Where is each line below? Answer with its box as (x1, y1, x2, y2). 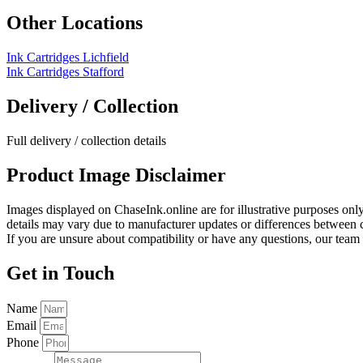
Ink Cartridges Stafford (6, 65, 124, 79)
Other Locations (6, 12, 143, 34)
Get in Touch (6, 262, 114, 284)
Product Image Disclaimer (6, 164, 226, 186)
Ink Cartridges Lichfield (6, 50, 129, 65)
